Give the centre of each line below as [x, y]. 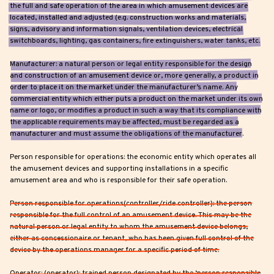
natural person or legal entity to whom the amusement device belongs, [129, 227]
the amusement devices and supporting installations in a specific [119, 169]
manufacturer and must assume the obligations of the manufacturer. [127, 134]
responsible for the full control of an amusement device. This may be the [131, 216]
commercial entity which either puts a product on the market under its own [136, 99]
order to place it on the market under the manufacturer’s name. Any [124, 88]
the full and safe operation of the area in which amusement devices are [129, 6]
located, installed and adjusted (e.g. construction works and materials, [128, 18]
